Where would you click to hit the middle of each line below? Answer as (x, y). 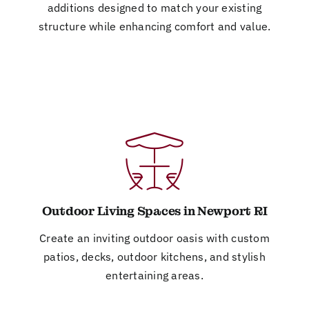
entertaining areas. (154, 275)
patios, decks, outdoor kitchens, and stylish (154, 256)
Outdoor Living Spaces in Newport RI (154, 211)
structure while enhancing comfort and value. (154, 26)
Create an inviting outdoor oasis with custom (154, 238)
